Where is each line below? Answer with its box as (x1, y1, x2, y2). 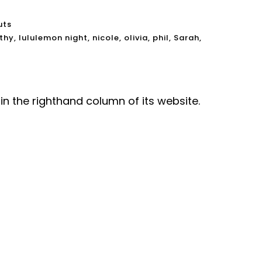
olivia (124, 32, 148, 44)
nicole (92, 32, 119, 44)
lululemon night (19, 32, 88, 44)
